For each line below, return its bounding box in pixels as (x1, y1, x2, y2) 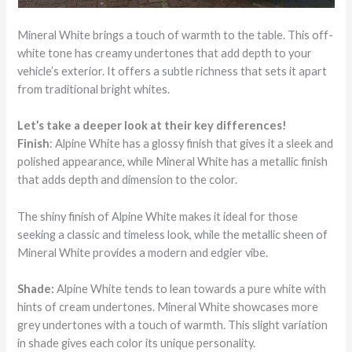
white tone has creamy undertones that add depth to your (17, 46, 313, 60)
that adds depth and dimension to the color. (17, 173, 238, 187)
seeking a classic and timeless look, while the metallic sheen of (17, 227, 328, 241)
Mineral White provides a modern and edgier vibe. (17, 245, 269, 259)
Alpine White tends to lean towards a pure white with (54, 281, 327, 295)
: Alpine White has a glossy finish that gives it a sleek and (49, 137, 334, 151)
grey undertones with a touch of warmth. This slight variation (17, 317, 328, 332)
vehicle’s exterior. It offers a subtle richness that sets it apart (17, 64, 328, 78)
